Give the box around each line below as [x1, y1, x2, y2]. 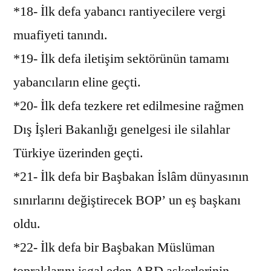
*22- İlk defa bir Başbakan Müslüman [13, 238, 215, 256]
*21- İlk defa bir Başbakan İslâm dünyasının [13, 168, 249, 185]
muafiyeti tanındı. [13, 26, 108, 44]
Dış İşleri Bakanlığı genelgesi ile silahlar [13, 120, 230, 138]
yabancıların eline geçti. [13, 73, 141, 91]
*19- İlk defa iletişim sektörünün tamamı [13, 50, 229, 67]
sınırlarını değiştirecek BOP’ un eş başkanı [13, 191, 241, 209]
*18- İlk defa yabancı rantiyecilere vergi [13, 2, 226, 20]
